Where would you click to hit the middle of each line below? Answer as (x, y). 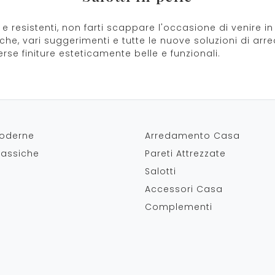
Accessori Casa (184, 189)
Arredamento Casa (192, 136)
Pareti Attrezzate (185, 153)
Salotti (161, 171)
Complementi (179, 207)
